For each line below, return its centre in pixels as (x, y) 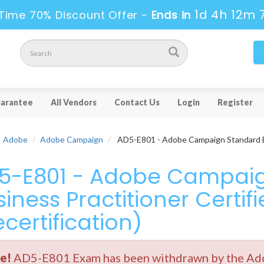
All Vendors (74, 103)
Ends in (171, 15)
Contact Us (137, 103)
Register (235, 103)
